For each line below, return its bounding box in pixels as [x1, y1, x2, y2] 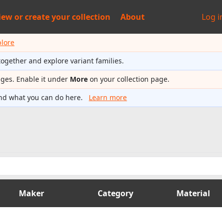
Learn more [89, 93, 127, 102]
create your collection [24, 11, 111, 22]
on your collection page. [88, 74, 170, 84]
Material [176, 188, 210, 199]
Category [98, 188, 133, 199]
